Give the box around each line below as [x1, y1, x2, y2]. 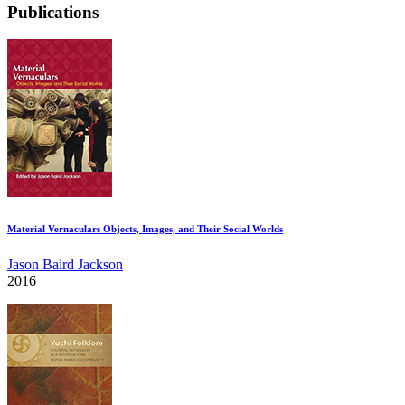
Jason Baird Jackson [7, 257, 123, 273]
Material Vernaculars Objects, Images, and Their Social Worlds [7, 223, 283, 235]
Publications [7, 2, 99, 22]
